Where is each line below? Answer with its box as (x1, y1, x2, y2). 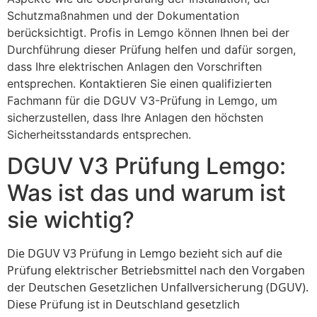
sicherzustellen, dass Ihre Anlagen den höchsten (7, 110, 263, 125)
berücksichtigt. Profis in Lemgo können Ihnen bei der (7, 25, 289, 40)
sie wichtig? (7, 206, 134, 234)
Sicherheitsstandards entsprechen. (7, 127, 191, 142)
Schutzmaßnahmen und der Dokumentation (7, 8, 239, 23)
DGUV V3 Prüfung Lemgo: (7, 152, 286, 180)
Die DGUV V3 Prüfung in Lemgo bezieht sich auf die (7, 246, 282, 262)
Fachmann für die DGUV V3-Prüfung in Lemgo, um (7, 93, 277, 108)
